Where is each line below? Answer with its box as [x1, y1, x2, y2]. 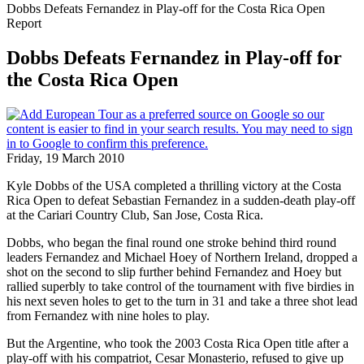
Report [6, 16, 41, 30]
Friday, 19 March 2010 [6, 150, 124, 165]
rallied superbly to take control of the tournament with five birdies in [6, 279, 354, 293]
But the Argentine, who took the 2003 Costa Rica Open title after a [6, 336, 349, 350]
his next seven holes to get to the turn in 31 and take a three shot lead [6, 293, 357, 308]
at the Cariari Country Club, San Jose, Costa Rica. [6, 207, 263, 222]
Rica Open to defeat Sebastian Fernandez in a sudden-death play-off [6, 193, 355, 207]
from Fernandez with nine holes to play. [6, 308, 210, 323]
